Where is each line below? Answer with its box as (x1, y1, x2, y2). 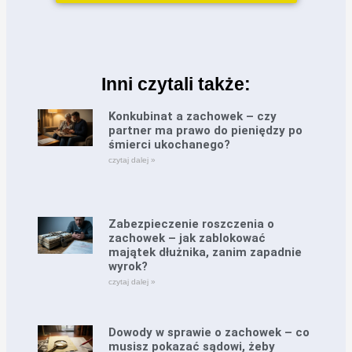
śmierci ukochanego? (108, 137, 231, 152)
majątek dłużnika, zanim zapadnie (108, 245, 302, 260)
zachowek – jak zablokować (108, 231, 266, 246)
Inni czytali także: (101, 73, 251, 94)
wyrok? (108, 259, 148, 274)
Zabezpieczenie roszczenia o (108, 217, 275, 232)
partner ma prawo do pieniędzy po (108, 123, 303, 137)
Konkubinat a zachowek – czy (108, 108, 277, 123)
